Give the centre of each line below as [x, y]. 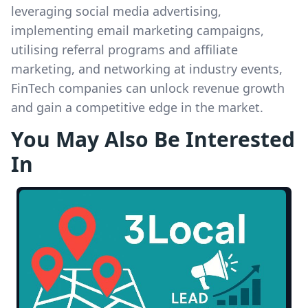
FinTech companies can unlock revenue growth [148, 88]
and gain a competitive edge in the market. [137, 107]
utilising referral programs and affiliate [124, 49]
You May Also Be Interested [153, 139]
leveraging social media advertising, [116, 11]
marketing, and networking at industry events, [147, 69]
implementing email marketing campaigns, [137, 30]
